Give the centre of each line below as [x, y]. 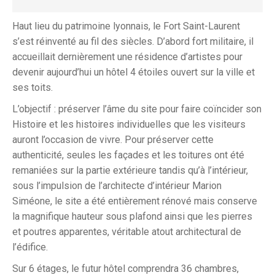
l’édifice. [30, 247]
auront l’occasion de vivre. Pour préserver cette [113, 140]
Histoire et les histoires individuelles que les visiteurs [129, 124]
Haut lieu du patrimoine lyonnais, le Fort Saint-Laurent [126, 26]
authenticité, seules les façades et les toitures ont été [128, 155]
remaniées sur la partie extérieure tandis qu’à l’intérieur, [130, 170]
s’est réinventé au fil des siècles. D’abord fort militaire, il [133, 41]
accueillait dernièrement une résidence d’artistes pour [127, 57]
